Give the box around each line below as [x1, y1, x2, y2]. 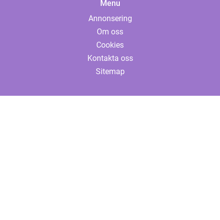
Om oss [97, 27, 123, 36]
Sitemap [95, 67, 125, 76]
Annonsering [88, 14, 132, 23]
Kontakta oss [87, 54, 133, 63]
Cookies [96, 40, 124, 50]
